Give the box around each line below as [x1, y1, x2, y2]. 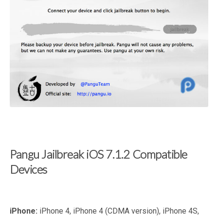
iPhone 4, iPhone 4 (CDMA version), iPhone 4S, [39, 206, 199, 216]
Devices [10, 162, 47, 176]
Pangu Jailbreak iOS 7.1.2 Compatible [10, 146, 187, 161]
